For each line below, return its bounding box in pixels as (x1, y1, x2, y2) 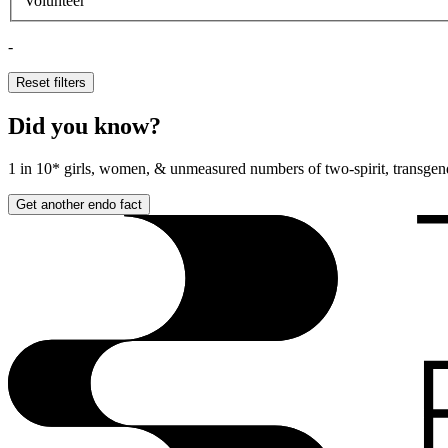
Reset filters (16, 74, 86, 90)
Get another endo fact (16, 196, 142, 212)
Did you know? (8, 112, 161, 139)
